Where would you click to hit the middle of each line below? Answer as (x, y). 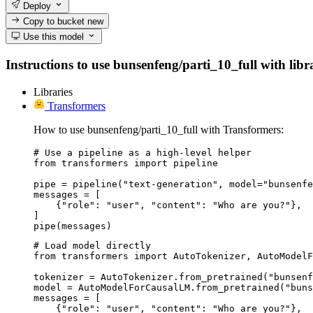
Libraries (53, 92)
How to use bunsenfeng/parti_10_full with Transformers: (159, 129)
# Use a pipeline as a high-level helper (143, 152)
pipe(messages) (73, 226)
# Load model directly (92, 245)
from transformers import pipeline (126, 163)
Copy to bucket (54, 21)
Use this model (52, 37)
